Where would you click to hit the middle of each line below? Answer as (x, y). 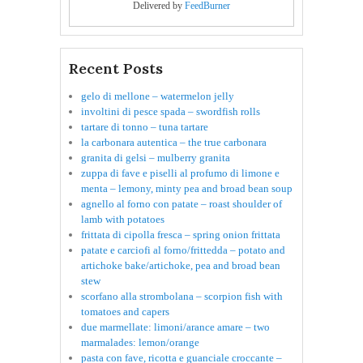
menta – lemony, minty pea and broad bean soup (187, 189)
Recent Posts (116, 69)
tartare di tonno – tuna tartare (145, 127)
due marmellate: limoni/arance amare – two (175, 327)
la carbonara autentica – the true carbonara (174, 143)
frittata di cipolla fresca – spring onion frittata (181, 235)
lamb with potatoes (123, 220)
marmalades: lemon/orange (140, 343)
